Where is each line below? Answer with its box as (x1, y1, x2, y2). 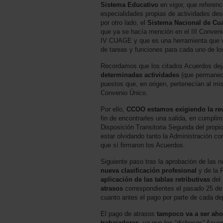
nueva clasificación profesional (101, 166, 199, 174)
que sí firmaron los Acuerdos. (101, 141, 185, 149)
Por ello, (101, 105, 126, 113)
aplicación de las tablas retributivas (101, 175, 210, 183)
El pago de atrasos (101, 210, 157, 218)
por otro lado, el (101, 18, 147, 26)
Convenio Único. (101, 89, 148, 97)
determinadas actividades (101, 71, 179, 79)
